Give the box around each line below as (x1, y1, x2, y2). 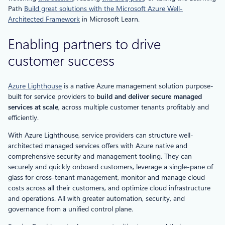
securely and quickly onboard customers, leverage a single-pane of (8, 163, 213, 171)
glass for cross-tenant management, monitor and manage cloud (8, 173, 205, 182)
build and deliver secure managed (96, 92, 202, 101)
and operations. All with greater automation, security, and (8, 194, 185, 203)
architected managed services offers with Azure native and (8, 142, 187, 150)
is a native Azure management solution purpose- (62, 82, 213, 90)
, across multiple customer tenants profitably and (58, 103, 209, 111)
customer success (8, 53, 115, 70)
